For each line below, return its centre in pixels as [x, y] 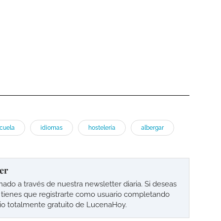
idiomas [52, 128]
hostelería [102, 128]
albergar [152, 128]
